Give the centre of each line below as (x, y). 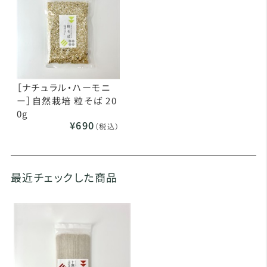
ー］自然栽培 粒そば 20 (67, 101)
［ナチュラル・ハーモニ (63, 88)
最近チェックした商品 (64, 177)
